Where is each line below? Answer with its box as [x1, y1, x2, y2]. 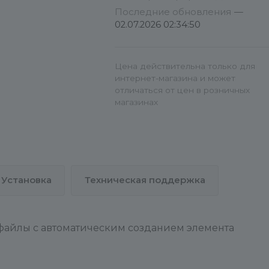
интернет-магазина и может [115, 73, 235, 83]
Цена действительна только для [115, 61, 255, 71]
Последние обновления [115, 7, 234, 17]
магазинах [115, 97, 158, 107]
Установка [1, 175, 52, 186]
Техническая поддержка [85, 175, 205, 186]
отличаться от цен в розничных [115, 85, 250, 95]
